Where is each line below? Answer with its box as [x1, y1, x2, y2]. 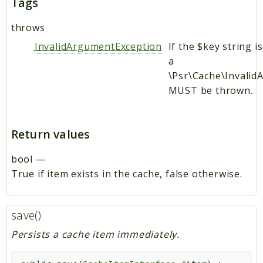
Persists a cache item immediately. [11, 227, 180, 241]
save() [11, 207, 42, 223]
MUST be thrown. [168, 83, 253, 97]
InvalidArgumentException [34, 39, 162, 53]
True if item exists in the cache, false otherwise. [11, 167, 242, 180]
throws [11, 21, 45, 34]
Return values [11, 126, 90, 142]
